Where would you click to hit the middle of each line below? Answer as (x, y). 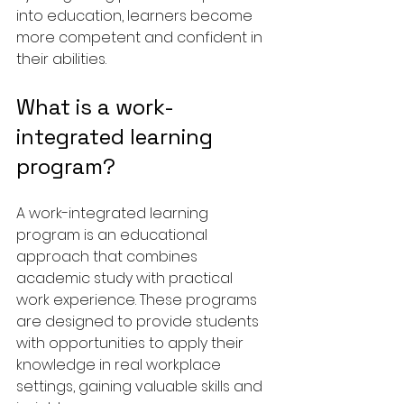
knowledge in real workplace (120, 364)
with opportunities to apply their (132, 343)
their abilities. (61, 59)
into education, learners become (136, 15)
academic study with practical (126, 278)
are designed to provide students (139, 321)
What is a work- (95, 106)
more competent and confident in (141, 37)
